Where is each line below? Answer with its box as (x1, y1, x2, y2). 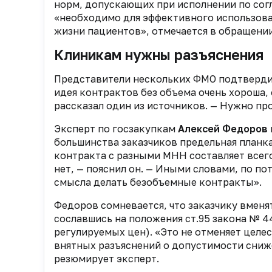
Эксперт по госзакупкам (54, 122, 178, 135)
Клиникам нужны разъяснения (54, 46, 263, 63)
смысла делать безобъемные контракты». (54, 175, 262, 188)
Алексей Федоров (178, 122, 268, 135)
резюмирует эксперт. (54, 252, 159, 265)
